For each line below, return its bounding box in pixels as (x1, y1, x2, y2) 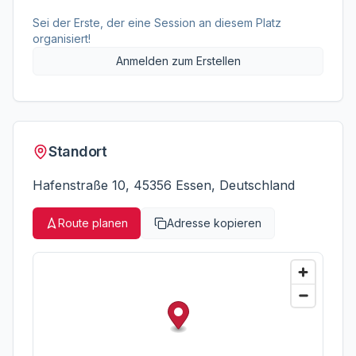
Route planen (58, 216, 128, 230)
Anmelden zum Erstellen (115, 54, 241, 68)
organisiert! (33, 32, 91, 45)
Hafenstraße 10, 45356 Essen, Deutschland (33, 177, 295, 193)
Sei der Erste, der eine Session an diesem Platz (33, 16, 281, 29)
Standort (48, 143, 107, 160)
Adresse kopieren (167, 216, 261, 230)
